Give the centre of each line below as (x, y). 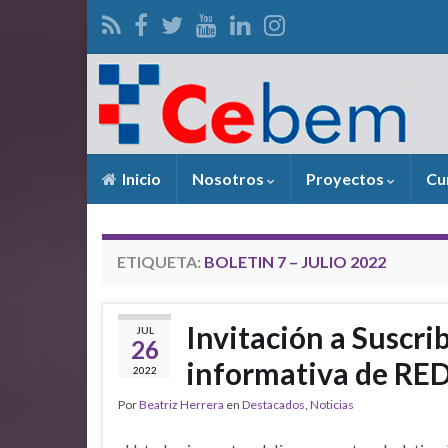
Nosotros (229, 178)
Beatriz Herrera (181, 404)
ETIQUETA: (160, 261)
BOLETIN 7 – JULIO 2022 (295, 261)
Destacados (273, 404)
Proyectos (346, 178)
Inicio (140, 178)
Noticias (332, 404)
